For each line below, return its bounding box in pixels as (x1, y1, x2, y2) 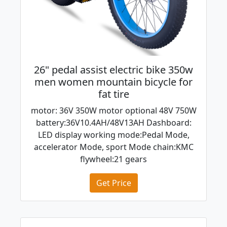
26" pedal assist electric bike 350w (34, 63, 193, 77)
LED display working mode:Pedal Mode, (37, 129, 190, 141)
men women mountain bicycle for (34, 75, 193, 89)
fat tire (98, 87, 129, 101)
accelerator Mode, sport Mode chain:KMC (33, 141, 194, 153)
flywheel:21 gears (80, 154, 147, 165)
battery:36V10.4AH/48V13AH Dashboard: (35, 117, 192, 129)
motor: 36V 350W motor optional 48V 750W (30, 105, 197, 117)
